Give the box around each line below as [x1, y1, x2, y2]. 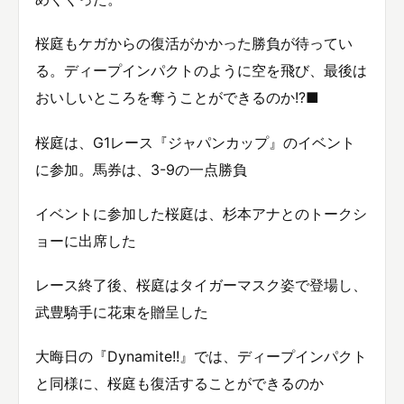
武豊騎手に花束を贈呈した [35, 303, 208, 322]
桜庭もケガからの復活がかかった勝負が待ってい [35, 34, 353, 53]
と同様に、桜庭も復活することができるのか [35, 374, 324, 393]
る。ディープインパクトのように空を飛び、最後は [35, 61, 367, 80]
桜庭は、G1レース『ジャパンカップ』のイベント [35, 133, 355, 151]
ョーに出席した [35, 231, 136, 250]
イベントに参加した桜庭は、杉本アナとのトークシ [35, 204, 367, 223]
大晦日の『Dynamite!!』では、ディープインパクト [35, 347, 367, 366]
